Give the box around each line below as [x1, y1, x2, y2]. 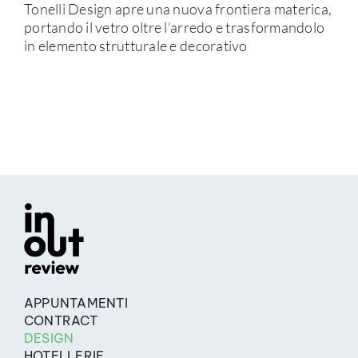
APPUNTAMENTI [23, 295, 128, 312]
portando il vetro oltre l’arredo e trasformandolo [23, 18, 325, 37]
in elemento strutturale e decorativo [23, 37, 248, 55]
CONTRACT [23, 312, 97, 329]
